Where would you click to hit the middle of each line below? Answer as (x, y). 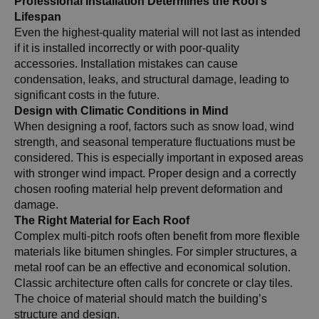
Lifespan (38, 17)
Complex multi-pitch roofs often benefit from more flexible (157, 236)
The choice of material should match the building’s (141, 299)
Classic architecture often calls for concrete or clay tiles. (153, 283)
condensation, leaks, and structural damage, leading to (152, 79)
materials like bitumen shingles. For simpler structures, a (156, 252)
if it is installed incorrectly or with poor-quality (127, 48)
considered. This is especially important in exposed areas (159, 158)
